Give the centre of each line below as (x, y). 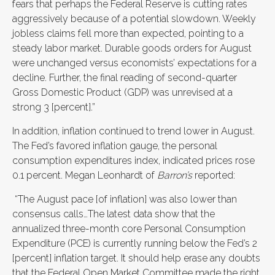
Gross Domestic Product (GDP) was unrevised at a (122, 92)
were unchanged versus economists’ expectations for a (134, 63)
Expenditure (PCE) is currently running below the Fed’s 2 (135, 243)
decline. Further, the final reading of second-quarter (125, 78)
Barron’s (175, 175)
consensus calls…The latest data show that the (114, 214)
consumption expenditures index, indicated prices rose (134, 161)
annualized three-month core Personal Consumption (129, 229)
